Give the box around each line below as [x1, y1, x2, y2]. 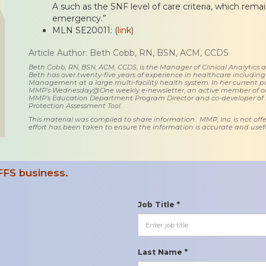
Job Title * [138, 199, 180, 209]
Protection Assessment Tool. [28, 101, 122, 110]
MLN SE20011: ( [52, 24, 118, 36]
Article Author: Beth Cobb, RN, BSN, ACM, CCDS [28, 47, 229, 58]
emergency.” [52, 12, 106, 24]
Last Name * [138, 247, 188, 256]
